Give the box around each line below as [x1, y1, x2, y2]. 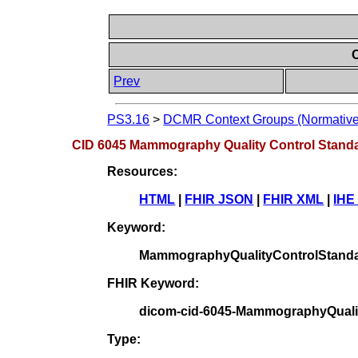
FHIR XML [263, 192, 324, 206]
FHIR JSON [185, 192, 254, 206]
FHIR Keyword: [107, 276, 200, 290]
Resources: [107, 164, 178, 178]
